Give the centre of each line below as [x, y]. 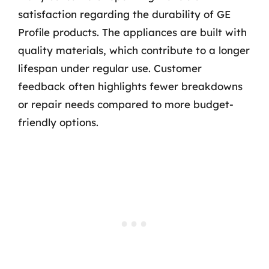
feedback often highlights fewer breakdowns [130, 86]
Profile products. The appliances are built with [132, 32]
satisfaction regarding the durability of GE [124, 14]
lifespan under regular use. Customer [110, 68]
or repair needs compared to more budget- [126, 104]
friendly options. [58, 122]
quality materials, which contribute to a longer [134, 50]
